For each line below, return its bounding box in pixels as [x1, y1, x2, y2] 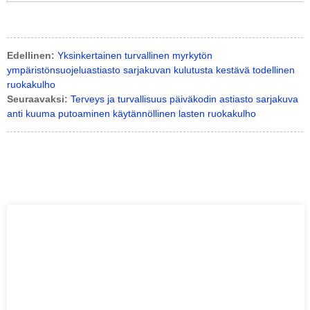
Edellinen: [7, 49, 55, 61]
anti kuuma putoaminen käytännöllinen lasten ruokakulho [7, 107, 256, 119]
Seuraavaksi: [7, 93, 68, 104]
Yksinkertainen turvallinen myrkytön [57, 49, 212, 61]
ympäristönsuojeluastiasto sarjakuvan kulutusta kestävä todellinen [7, 64, 295, 75]
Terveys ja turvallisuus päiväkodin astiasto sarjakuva [71, 93, 298, 104]
